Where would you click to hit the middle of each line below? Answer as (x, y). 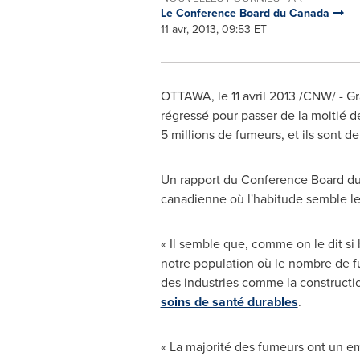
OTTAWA (186, 96)
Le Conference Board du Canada (246, 13)
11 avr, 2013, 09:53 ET (213, 29)
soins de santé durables (229, 302)
